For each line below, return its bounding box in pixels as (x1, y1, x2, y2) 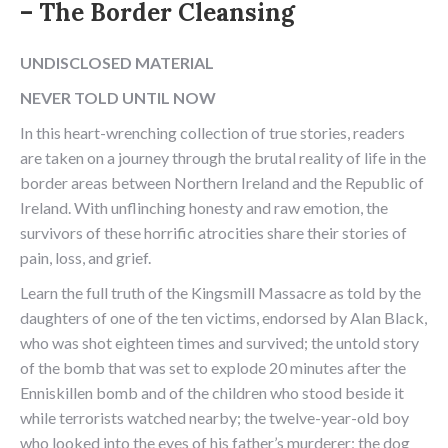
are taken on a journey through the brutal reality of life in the (20, 148, 426, 167)
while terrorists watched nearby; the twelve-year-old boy (20, 408, 409, 427)
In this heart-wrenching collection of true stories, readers (20, 123, 405, 142)
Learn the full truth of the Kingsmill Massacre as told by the (20, 283, 421, 302)
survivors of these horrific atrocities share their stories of (20, 223, 407, 242)
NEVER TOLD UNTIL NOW (20, 88, 216, 107)
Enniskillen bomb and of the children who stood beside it (20, 383, 404, 402)
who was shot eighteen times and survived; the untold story (20, 333, 419, 352)
